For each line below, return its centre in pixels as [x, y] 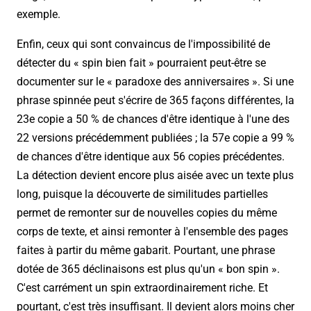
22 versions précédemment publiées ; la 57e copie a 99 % [155, 138]
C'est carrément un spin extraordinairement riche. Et [142, 288]
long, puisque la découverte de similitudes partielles [142, 194]
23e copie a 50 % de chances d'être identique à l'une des [153, 119]
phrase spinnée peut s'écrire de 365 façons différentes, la [155, 101]
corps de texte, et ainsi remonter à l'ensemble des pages [152, 232]
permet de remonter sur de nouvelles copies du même [147, 213]
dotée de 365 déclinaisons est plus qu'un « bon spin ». [148, 269]
